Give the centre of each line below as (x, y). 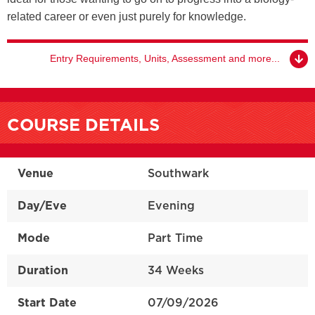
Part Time (175, 238)
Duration (43, 270)
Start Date (47, 303)
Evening (171, 206)
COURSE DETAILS (83, 126)
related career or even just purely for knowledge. (127, 16)
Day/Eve (42, 206)
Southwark (178, 173)
